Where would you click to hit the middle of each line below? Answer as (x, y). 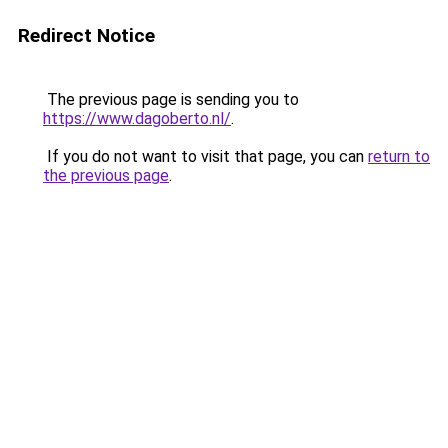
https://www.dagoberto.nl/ (137, 118)
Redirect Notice (86, 35)
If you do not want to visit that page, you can (205, 156)
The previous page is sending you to (171, 99)
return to (399, 156)
